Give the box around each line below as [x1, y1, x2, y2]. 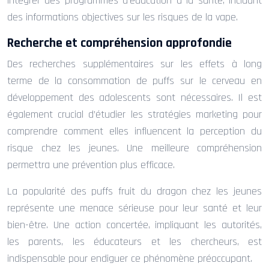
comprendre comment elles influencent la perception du [7, 124, 262, 138]
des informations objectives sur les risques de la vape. [7, 10, 238, 24]
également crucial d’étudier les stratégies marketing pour [7, 107, 262, 121]
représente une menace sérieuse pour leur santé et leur [7, 201, 262, 215]
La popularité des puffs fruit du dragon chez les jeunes [7, 184, 262, 198]
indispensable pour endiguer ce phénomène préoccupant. [7, 251, 252, 265]
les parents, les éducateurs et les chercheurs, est [7, 234, 262, 249]
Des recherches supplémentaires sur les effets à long [7, 56, 262, 71]
